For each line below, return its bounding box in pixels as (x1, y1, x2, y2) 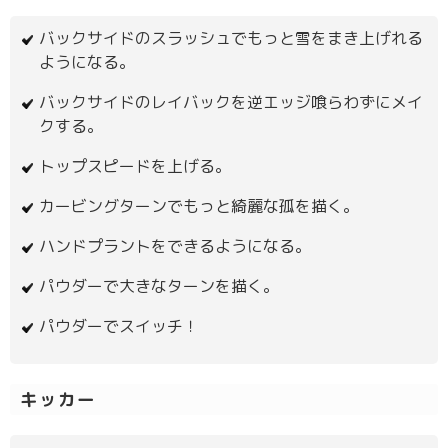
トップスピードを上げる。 (39, 154, 232, 177)
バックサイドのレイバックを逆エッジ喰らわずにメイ (39, 90, 424, 113)
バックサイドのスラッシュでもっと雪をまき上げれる (39, 26, 424, 49)
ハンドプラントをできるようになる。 (39, 234, 312, 257)
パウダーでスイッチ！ (39, 314, 200, 337)
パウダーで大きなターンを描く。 (39, 274, 280, 297)
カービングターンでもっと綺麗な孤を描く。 (39, 194, 360, 217)
